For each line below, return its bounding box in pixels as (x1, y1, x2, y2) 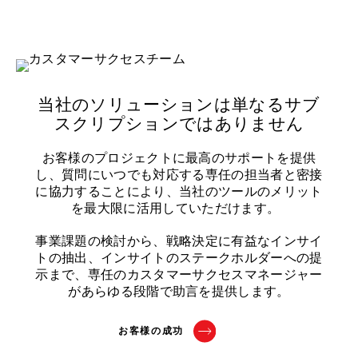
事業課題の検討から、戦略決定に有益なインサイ (35, 234, 323, 248)
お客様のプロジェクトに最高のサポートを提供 (42, 151, 316, 165)
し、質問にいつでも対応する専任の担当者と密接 (35, 168, 323, 181)
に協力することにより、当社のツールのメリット (35, 185, 323, 198)
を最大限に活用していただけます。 (71, 201, 287, 215)
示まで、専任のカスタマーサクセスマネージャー (35, 268, 323, 281)
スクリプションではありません (54, 115, 304, 133)
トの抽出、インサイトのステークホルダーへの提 (35, 251, 323, 265)
